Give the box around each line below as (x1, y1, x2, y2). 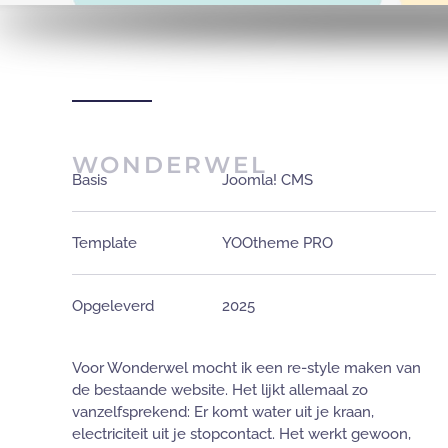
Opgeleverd (72, 297, 154, 316)
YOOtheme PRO (222, 234, 333, 253)
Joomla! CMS (222, 171, 313, 190)
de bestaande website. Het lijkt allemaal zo (72, 381, 368, 400)
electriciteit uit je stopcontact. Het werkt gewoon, (72, 425, 411, 444)
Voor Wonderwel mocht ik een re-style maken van (72, 359, 421, 378)
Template (72, 234, 137, 253)
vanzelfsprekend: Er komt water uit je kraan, (72, 403, 374, 422)
